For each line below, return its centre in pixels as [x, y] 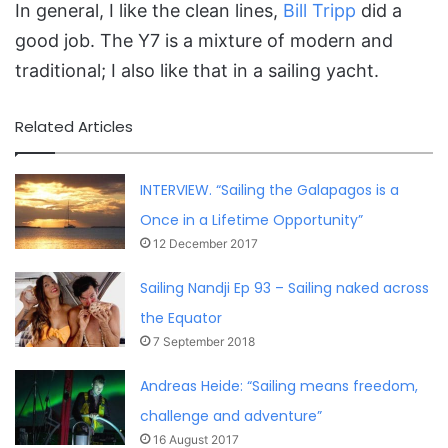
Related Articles [74, 127]
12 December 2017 [206, 244]
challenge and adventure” [231, 416]
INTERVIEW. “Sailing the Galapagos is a [270, 190]
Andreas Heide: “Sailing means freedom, [279, 386]
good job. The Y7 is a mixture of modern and [204, 41]
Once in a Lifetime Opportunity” [252, 220]
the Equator [181, 318]
